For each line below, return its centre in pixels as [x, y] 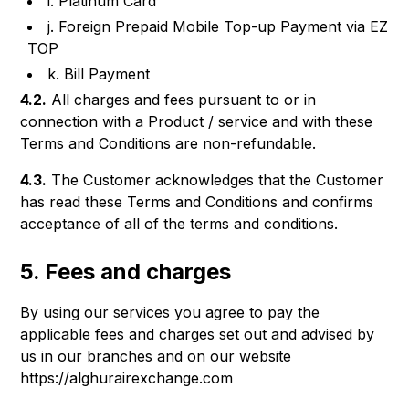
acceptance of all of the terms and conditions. [179, 224]
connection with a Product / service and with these [197, 121]
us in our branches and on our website [156, 356]
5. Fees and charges [126, 272]
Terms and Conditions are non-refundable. [168, 143]
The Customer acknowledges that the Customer [215, 180]
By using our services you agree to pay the [170, 312]
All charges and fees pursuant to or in [182, 100]
